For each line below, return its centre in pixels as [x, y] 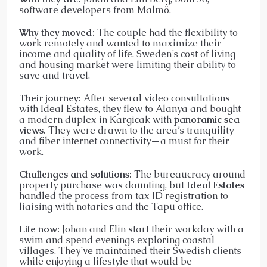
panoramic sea [207, 119]
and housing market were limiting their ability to [128, 64]
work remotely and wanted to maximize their [120, 43]
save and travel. [55, 75]
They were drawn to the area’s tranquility [140, 130]
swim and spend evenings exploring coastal [117, 240]
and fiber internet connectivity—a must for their [124, 141]
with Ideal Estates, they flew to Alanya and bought [130, 108]
